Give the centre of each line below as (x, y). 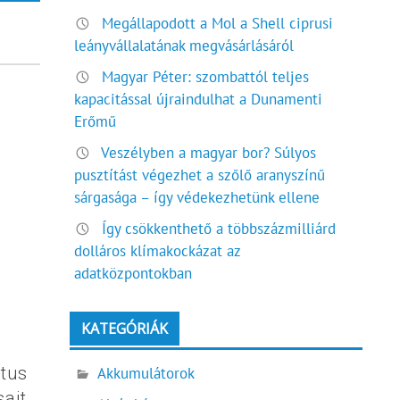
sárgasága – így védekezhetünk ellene (197, 198)
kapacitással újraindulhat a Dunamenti (199, 100)
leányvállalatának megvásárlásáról (184, 45)
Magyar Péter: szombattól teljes (206, 77)
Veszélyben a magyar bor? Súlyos (209, 153)
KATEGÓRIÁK (125, 329)
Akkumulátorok (146, 373)
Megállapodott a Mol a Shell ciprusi (218, 23)
